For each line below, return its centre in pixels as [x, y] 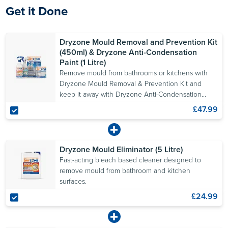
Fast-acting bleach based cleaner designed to [131, 160]
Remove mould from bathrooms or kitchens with [134, 73]
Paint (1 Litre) [83, 63]
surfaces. [73, 182]
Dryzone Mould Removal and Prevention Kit [139, 42]
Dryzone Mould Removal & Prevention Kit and [131, 84]
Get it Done [37, 11]
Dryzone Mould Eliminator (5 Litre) [121, 150]
